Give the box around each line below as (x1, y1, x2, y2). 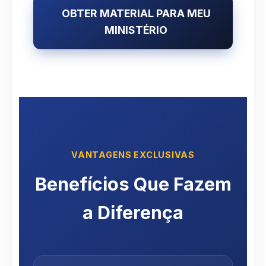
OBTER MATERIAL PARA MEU (61, 7, 211, 20)
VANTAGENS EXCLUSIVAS (71, 149, 195, 160)
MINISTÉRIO (104, 23, 167, 36)
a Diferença (83, 201, 183, 223)
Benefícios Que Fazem (34, 172, 232, 195)
